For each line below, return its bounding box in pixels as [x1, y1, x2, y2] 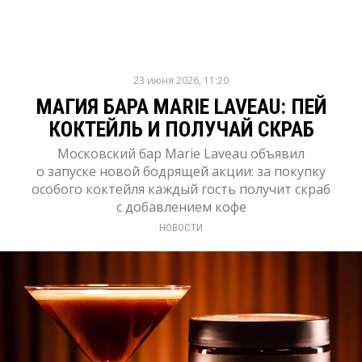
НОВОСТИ [159, 221, 203, 234]
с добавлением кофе [116, 198, 246, 216]
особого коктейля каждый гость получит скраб [32, 180, 330, 198]
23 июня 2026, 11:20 [133, 74, 229, 87]
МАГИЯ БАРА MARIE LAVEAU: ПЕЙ [36, 95, 326, 119]
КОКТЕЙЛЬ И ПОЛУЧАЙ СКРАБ [48, 117, 314, 141]
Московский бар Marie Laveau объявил [57, 145, 305, 162]
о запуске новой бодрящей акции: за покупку [36, 162, 326, 180]
